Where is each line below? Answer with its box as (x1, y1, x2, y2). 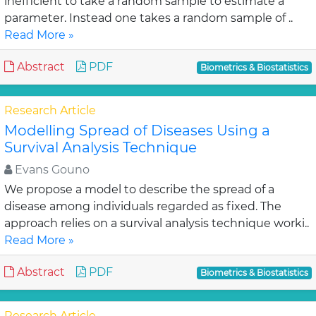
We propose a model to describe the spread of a (4, 183, 274, 196)
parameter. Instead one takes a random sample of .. (4, 11, 293, 25)
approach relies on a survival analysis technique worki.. (4, 217, 309, 230)
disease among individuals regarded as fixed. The (4, 200, 281, 213)
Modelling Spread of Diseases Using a (4, 122, 270, 139)
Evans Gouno (12, 163, 90, 176)
